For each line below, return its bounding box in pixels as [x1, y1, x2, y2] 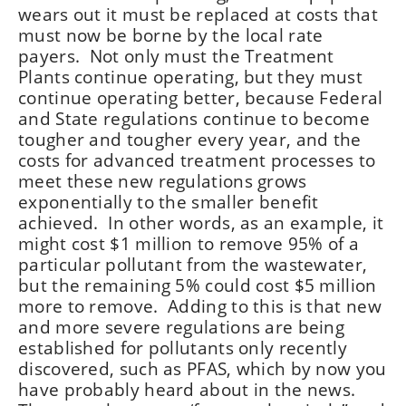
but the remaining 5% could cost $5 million [18, 274, 377, 296]
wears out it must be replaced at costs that [18, 3, 378, 25]
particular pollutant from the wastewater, [18, 253, 368, 275]
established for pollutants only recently [18, 336, 347, 359]
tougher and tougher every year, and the [18, 128, 362, 150]
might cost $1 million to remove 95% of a [18, 232, 359, 255]
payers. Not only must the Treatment [18, 44, 334, 67]
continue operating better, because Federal [18, 86, 383, 109]
